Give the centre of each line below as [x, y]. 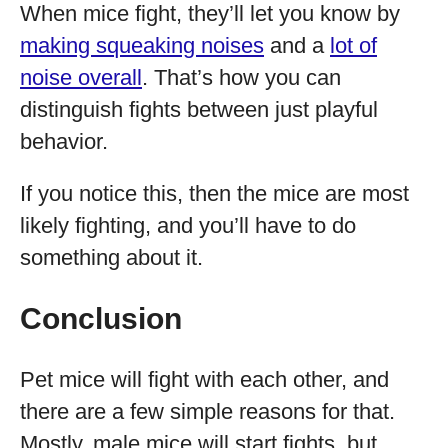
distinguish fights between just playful [199, 109]
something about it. [111, 257]
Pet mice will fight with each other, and [204, 379]
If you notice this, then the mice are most [214, 193]
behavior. [64, 141]
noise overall [81, 77]
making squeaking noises [142, 45]
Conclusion [101, 318]
